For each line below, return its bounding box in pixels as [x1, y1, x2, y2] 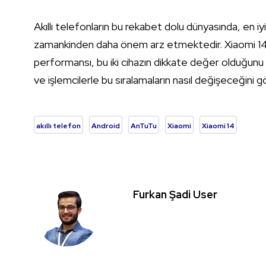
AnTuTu [131, 121, 157, 131]
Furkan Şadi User [133, 187, 217, 201]
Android [91, 121, 120, 131]
